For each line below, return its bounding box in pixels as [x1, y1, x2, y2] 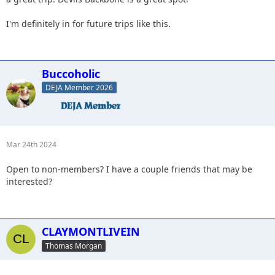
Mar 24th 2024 [6, 139, 56, 150]
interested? [6, 176, 52, 188]
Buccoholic [42, 66, 100, 81]
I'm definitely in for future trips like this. [6, 17, 171, 29]
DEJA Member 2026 [45, 82, 113, 93]
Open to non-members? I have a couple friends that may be [6, 163, 252, 176]
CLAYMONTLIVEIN [42, 224, 140, 239]
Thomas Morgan [45, 241, 102, 251]
